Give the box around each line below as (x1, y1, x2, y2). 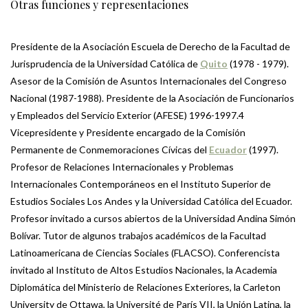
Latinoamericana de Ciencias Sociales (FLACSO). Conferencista (10, 247, 280, 259)
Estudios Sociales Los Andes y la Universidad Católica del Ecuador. (10, 195, 292, 208)
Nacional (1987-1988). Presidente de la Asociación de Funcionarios (10, 92, 294, 104)
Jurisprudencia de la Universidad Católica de (10, 58, 200, 70)
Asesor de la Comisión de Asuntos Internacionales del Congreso (10, 75, 287, 87)
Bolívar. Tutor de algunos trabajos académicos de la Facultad (10, 230, 266, 242)
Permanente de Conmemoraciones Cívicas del (10, 144, 209, 156)
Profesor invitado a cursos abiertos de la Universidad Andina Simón (10, 212, 296, 225)
